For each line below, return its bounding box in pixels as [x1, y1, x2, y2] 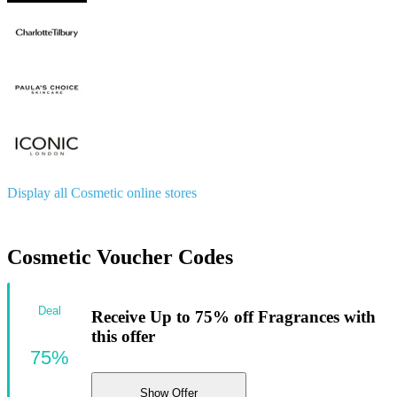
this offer [91, 327, 155, 346]
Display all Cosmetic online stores [7, 184, 197, 200]
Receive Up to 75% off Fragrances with [91, 307, 376, 327]
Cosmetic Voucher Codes [7, 245, 233, 269]
